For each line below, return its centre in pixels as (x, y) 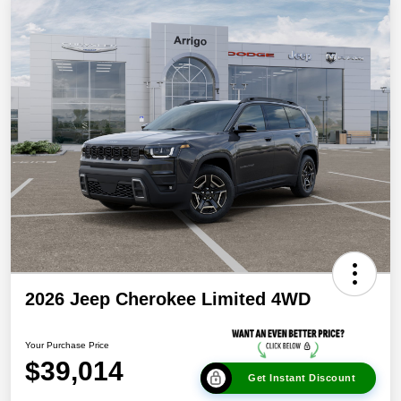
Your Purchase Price (67, 345)
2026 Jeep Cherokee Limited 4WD (168, 299)
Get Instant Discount (302, 377)
